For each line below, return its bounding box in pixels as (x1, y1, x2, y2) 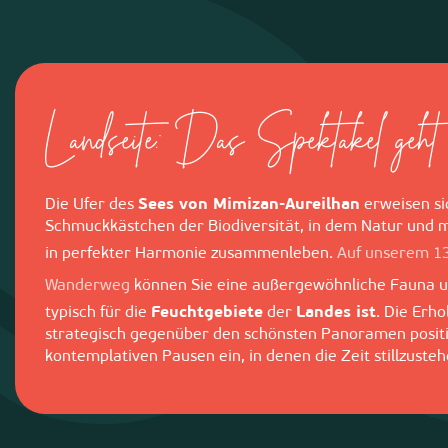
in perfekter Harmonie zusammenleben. (45, 246, 337, 262)
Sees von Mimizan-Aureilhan (138, 197, 360, 213)
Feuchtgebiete (151, 305, 263, 321)
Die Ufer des (45, 197, 138, 213)
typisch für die (45, 305, 151, 321)
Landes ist (296, 305, 376, 321)
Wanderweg (45, 278, 130, 294)
